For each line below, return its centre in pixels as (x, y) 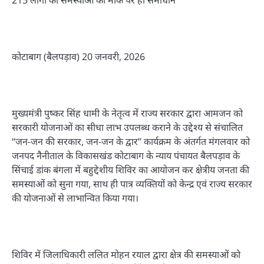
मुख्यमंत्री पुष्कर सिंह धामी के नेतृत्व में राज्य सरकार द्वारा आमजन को (127, 113)
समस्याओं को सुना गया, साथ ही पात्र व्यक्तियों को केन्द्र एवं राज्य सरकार (132, 184)
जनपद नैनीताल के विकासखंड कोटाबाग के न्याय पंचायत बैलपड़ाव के (126, 156)
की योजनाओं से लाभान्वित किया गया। (75, 198)
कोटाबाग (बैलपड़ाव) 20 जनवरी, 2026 (78, 57)
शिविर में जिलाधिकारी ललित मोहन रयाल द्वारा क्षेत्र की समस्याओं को (126, 255)
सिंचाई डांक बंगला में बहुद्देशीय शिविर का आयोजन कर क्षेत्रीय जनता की (131, 170)
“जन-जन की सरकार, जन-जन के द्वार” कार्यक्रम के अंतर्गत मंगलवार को (131, 142)
